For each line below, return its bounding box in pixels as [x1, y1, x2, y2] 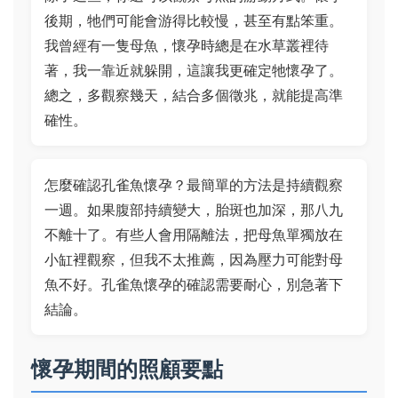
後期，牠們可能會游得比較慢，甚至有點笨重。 [44, 12, 343, 29]
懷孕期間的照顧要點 [31, 356, 223, 382]
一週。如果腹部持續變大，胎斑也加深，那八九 [44, 201, 343, 219]
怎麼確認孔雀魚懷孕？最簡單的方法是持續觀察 [44, 176, 343, 194]
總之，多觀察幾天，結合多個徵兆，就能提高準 [44, 86, 343, 104]
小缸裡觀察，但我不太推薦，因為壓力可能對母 [44, 251, 343, 268]
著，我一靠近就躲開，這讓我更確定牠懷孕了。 [44, 61, 343, 79]
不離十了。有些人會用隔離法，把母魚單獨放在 [44, 226, 343, 243]
